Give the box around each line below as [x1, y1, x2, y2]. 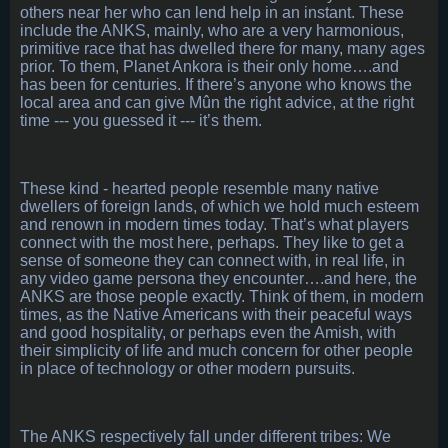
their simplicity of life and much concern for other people [20, 342, 413, 360]
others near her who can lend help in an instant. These [20, 4, 404, 22]
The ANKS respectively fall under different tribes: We [20, 428, 391, 446]
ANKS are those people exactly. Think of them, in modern [20, 288, 424, 306]
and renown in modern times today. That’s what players [20, 216, 409, 234]
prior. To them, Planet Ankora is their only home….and [20, 58, 399, 76]
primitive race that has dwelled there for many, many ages [20, 40, 425, 58]
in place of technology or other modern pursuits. [20, 360, 359, 378]
